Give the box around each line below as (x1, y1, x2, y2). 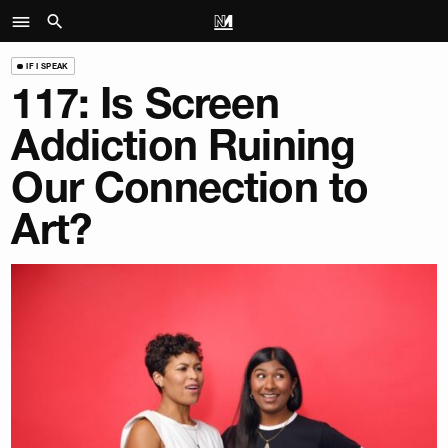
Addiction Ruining (11, 119, 356, 172)
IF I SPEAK (26, 60, 69, 71)
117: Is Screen (11, 77, 279, 130)
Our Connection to (11, 161, 369, 214)
